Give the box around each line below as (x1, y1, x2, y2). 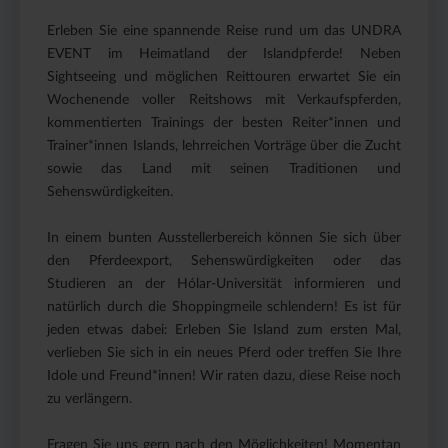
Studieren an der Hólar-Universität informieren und (47, 276, 401, 291)
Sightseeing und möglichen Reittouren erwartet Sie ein (47, 69, 401, 84)
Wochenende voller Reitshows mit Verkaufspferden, (47, 92, 401, 107)
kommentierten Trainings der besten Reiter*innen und (47, 115, 401, 130)
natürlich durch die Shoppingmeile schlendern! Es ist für (47, 299, 401, 314)
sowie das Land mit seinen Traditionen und (47, 161, 401, 176)
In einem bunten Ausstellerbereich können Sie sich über (47, 230, 401, 245)
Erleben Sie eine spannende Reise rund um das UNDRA (47, 23, 401, 38)
